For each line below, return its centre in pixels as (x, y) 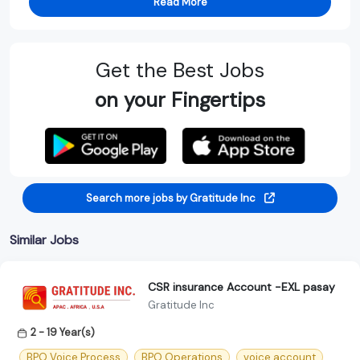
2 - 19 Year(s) (63, 332)
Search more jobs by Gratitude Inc (172, 198)
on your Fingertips (180, 100)
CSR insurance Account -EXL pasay (241, 287)
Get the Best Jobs (180, 70)
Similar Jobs (44, 239)
